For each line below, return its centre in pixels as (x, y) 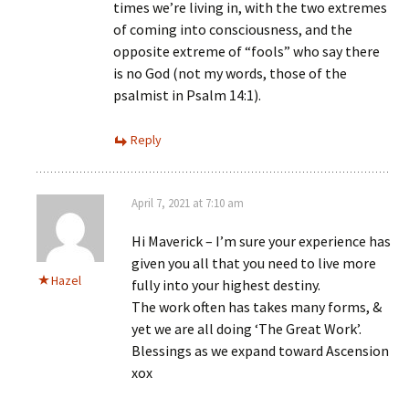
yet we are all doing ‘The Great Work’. (246, 329)
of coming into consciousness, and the (233, 30)
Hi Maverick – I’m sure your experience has (261, 241)
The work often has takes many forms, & (257, 307)
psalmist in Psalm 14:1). (187, 95)
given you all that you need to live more (254, 263)
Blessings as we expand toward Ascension (260, 351)
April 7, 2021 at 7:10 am (188, 204)
